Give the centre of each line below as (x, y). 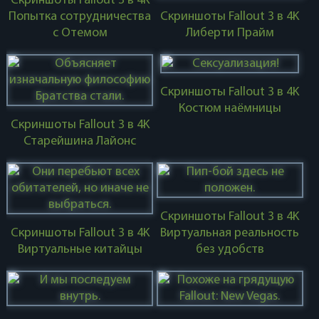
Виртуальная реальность (230, 233)
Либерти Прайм (230, 33)
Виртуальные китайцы (80, 250)
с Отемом (80, 33)
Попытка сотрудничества (80, 17)
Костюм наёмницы (230, 109)
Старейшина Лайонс (80, 141)
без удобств (230, 250)
